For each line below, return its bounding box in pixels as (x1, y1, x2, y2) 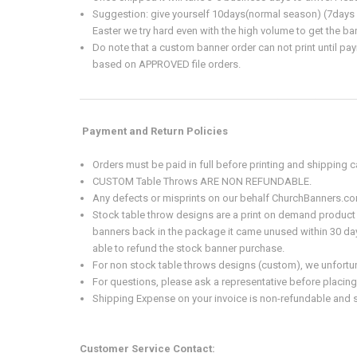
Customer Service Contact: (80, 343, 215, 355)
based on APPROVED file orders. (92, 58, 241, 71)
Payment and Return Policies (82, 125, 228, 138)
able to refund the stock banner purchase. (92, 242, 285, 255)
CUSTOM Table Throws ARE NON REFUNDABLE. (92, 175, 312, 188)
